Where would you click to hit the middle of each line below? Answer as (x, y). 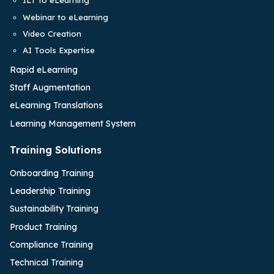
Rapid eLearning (44, 70)
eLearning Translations (56, 106)
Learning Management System (73, 123)
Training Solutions (56, 150)
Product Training (43, 227)
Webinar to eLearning (65, 17)
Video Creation (52, 33)
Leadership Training (50, 191)
